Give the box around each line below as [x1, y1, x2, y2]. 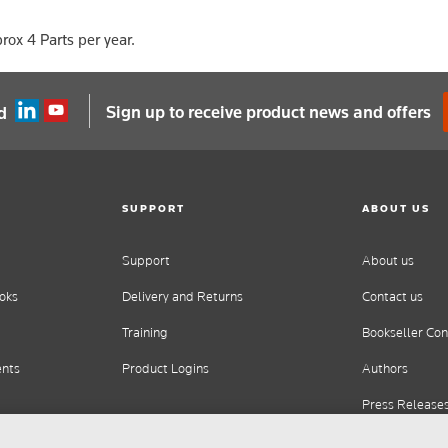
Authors [362, 360, 408, 378]
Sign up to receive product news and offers [106, 100, 435, 123]
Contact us [362, 288, 423, 306]
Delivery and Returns [122, 288, 243, 306]
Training [122, 324, 168, 342]
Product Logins [122, 360, 209, 378]
